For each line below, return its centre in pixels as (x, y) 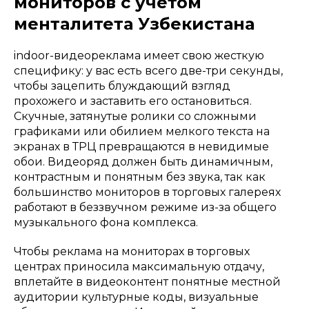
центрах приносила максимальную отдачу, (139, 266)
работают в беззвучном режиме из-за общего (145, 207)
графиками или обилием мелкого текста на (142, 131)
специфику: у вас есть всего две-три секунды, (148, 70)
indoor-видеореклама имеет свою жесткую (139, 55)
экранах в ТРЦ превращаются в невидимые (141, 146)
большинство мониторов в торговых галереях (147, 192)
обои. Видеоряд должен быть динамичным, (143, 161)
